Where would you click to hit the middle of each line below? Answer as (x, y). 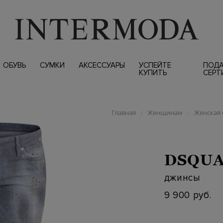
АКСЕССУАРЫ (102, 65)
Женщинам (165, 112)
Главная (123, 112)
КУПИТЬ (153, 73)
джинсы (182, 178)
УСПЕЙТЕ (155, 65)
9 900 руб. (188, 195)
